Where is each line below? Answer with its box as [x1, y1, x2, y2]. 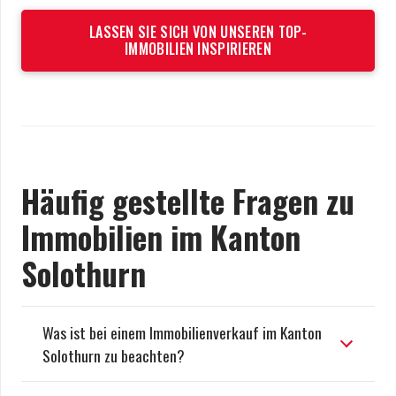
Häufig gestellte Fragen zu [21, 177, 354, 224]
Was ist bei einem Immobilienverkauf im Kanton [42, 320, 322, 344]
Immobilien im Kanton [21, 213, 301, 260]
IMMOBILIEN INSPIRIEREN [124, 37, 272, 59]
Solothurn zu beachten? [42, 343, 185, 367]
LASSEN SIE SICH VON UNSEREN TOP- [88, 20, 308, 42]
